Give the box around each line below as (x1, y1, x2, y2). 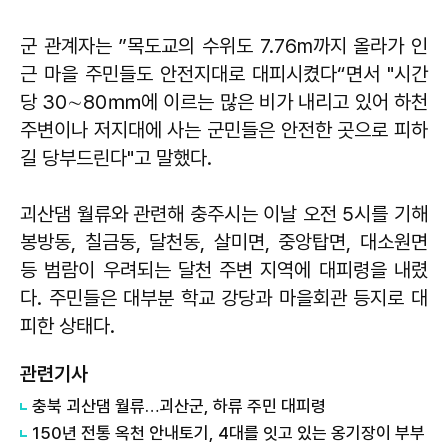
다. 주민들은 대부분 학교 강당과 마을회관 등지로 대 (20, 285, 428, 310)
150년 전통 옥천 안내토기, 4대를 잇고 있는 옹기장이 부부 (32, 422, 425, 443)
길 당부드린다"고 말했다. (20, 145, 212, 170)
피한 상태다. (20, 313, 115, 338)
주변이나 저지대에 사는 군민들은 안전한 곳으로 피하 (20, 117, 428, 142)
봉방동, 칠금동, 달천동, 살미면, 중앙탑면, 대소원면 (20, 229, 428, 254)
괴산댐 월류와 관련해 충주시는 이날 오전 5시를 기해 (20, 201, 428, 226)
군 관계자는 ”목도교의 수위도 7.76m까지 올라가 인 (20, 33, 428, 58)
